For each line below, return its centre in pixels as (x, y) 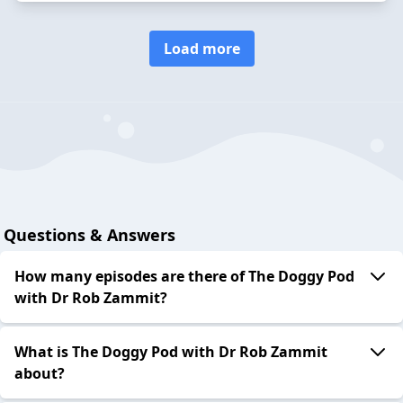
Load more (201, 48)
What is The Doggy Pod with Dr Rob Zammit (171, 352)
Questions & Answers (90, 235)
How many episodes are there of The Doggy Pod (184, 277)
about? (40, 374)
